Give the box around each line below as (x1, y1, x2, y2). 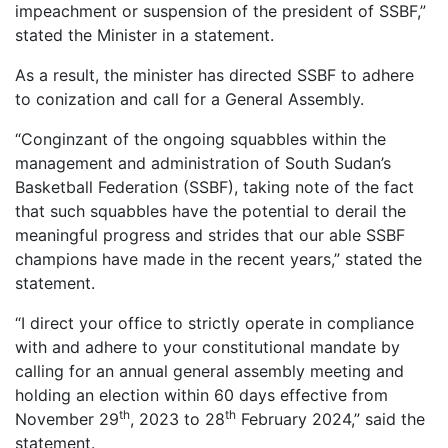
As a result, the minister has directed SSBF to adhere (15, 64, 414, 85)
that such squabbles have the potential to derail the (15, 200, 406, 221)
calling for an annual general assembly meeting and (15, 360, 404, 381)
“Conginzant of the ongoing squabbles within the (15, 128, 386, 149)
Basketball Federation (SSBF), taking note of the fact (15, 176, 414, 197)
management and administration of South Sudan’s (15, 152, 391, 173)
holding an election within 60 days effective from (15, 384, 388, 405)
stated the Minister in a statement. (15, 24, 274, 45)
